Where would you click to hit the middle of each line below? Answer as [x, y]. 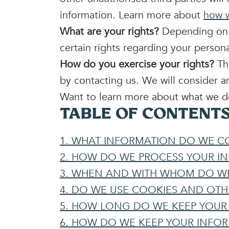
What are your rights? [109, 31]
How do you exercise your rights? [137, 64]
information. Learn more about [132, 15]
